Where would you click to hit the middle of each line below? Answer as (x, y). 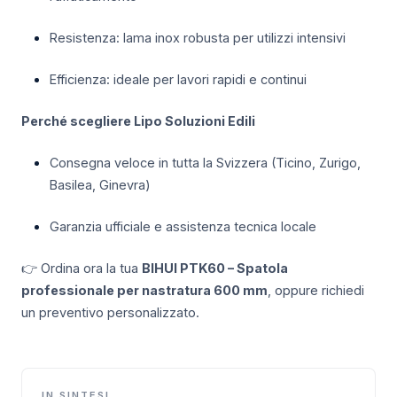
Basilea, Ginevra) (100, 185)
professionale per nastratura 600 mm (144, 291)
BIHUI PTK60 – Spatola (215, 269)
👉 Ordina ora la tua (82, 269)
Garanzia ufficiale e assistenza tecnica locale (183, 227)
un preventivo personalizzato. (110, 313)
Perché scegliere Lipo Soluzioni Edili (138, 121)
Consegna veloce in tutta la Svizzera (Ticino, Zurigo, (205, 163)
